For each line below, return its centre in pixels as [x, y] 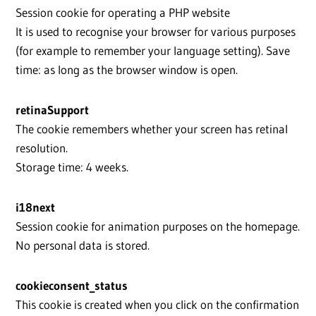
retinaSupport [52, 110]
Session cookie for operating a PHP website [123, 13]
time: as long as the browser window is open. [127, 70]
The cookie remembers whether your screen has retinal [152, 129]
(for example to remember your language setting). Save [153, 51]
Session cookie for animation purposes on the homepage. [158, 226]
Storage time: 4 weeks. [72, 167]
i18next [35, 207]
